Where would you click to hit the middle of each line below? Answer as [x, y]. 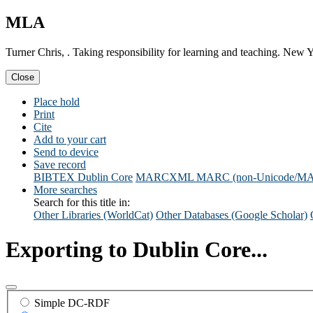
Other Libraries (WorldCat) [93, 215]
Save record [60, 165]
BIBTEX [54, 177]
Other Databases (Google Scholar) [232, 215]
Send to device [66, 152]
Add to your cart [70, 140]
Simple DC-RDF [72, 303]
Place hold [57, 102]
